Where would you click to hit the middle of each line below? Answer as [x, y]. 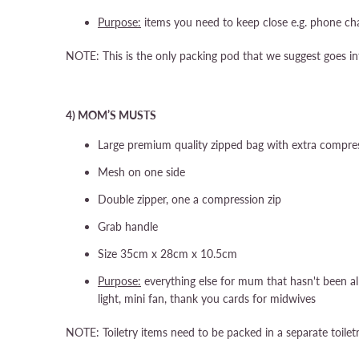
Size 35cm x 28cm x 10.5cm [167, 254]
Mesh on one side [141, 172]
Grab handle [128, 226]
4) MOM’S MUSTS [111, 115]
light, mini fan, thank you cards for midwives [207, 298]
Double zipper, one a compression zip [190, 199]
